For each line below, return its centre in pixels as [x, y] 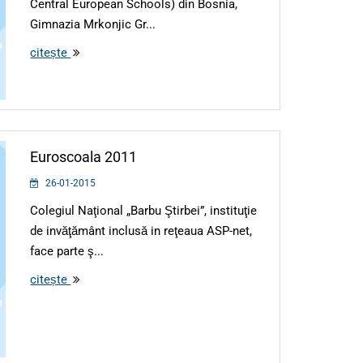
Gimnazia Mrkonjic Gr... [93, 24]
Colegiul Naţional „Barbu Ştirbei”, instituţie [144, 210]
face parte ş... [67, 251]
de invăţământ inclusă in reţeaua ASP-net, [141, 231]
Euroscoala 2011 [84, 156]
